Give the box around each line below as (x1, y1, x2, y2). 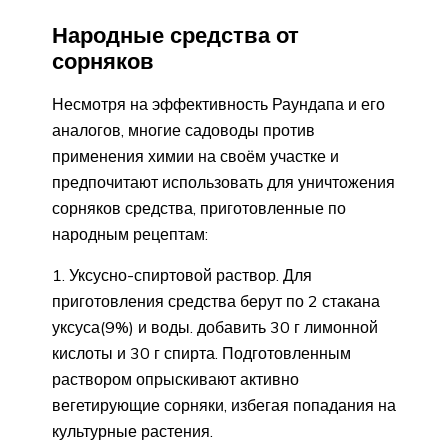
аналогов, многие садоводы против (52, 119, 315, 140)
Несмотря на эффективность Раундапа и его (52, 93, 385, 114)
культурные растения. (52, 420, 213, 441)
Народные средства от (52, 20, 299, 49)
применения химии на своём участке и (52, 145, 339, 166)
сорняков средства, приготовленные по (52, 197, 346, 218)
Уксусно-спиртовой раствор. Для (69, 264, 312, 285)
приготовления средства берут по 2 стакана (52, 290, 380, 311)
